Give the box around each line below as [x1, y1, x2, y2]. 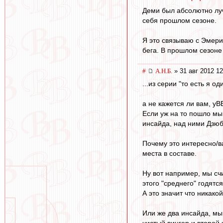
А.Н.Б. [155, 67, 172, 75]
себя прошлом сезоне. [142, 16, 217, 24]
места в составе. [142, 149, 197, 158]
